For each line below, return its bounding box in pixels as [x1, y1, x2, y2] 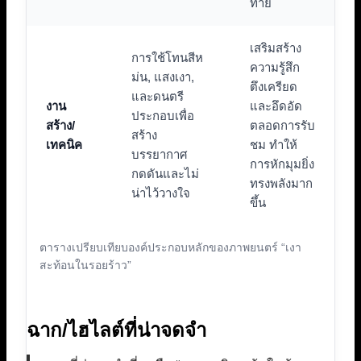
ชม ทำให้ [250, 138, 297, 152]
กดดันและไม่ [131, 167, 199, 181]
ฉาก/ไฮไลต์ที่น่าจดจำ [27, 319, 206, 342]
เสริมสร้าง [250, 41, 301, 56]
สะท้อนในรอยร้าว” [39, 259, 131, 272]
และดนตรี [131, 89, 184, 104]
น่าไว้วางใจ [131, 186, 190, 201]
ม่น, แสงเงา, [131, 70, 194, 85]
